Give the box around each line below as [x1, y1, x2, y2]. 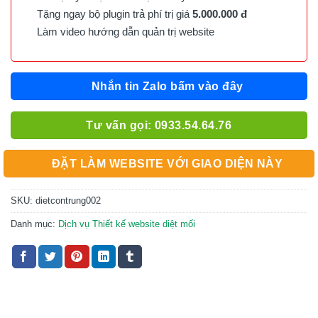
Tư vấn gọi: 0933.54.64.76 [86, 119, 232, 131]
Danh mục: [11, 218, 58, 229]
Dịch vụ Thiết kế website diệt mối [58, 218, 195, 229]
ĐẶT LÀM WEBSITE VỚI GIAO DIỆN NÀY [51, 158, 283, 170]
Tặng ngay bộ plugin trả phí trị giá [31, 7, 190, 20]
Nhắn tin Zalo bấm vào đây [91, 80, 243, 93]
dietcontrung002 [35, 194, 101, 206]
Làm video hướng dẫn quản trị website [31, 25, 214, 38]
